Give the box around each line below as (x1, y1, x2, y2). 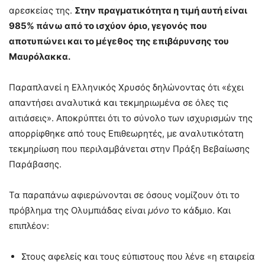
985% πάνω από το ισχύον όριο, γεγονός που (9, 20, 207, 31)
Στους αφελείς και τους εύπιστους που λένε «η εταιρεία (21, 250, 255, 262)
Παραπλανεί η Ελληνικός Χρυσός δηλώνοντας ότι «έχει (9, 81, 244, 93)
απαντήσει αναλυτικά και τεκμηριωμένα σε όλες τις (9, 96, 228, 108)
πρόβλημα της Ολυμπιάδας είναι (9, 204, 148, 216)
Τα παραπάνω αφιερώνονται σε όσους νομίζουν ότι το (9, 189, 240, 201)
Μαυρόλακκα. (9, 50, 70, 62)
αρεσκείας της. (9, 4, 75, 16)
